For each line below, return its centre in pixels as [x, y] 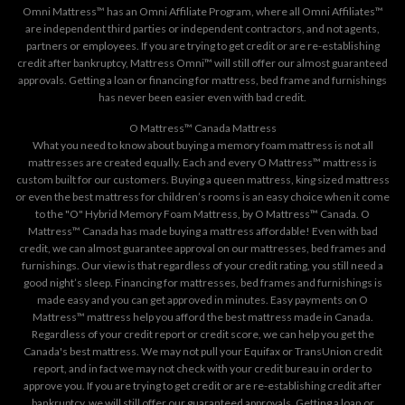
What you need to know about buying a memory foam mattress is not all [202, 146]
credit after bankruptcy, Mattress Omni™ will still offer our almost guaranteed [202, 62]
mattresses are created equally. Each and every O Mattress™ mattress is [202, 163]
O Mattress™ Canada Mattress [202, 128]
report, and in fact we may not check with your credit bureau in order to [202, 369]
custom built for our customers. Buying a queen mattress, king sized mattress [202, 180]
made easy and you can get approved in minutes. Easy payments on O [202, 300]
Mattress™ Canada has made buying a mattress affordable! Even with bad [202, 231]
